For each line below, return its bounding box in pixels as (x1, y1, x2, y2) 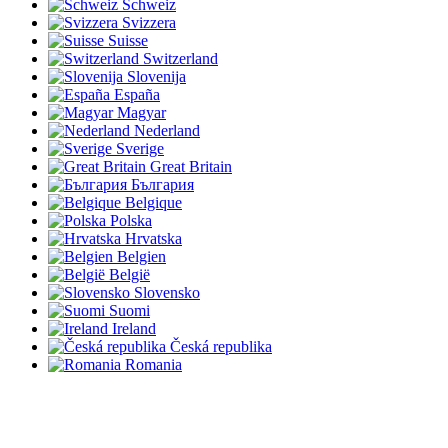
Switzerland (143, 49, 218, 67)
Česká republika (170, 337, 272, 355)
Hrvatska (125, 229, 182, 247)
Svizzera (122, 13, 176, 31)
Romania (125, 355, 182, 373)
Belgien (117, 247, 166, 265)
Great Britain (150, 157, 232, 175)
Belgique (125, 193, 182, 211)
